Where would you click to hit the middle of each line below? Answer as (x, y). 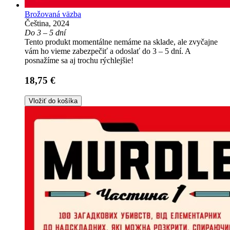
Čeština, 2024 (47, 23)
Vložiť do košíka (53, 101)
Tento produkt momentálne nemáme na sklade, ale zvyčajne (121, 42)
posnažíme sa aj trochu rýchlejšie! (79, 60)
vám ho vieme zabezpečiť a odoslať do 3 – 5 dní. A (108, 51)
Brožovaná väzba (53, 14)
